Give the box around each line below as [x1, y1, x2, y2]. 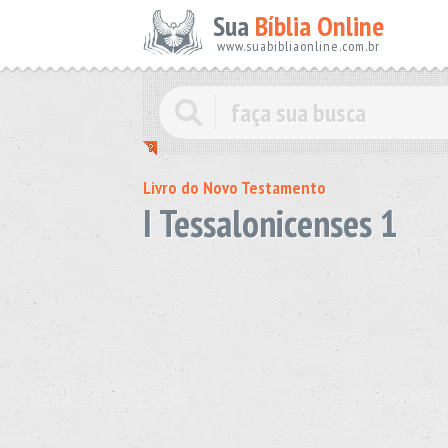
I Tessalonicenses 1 [143, 198, 398, 247]
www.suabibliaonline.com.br [217, 37, 380, 55]
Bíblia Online [255, 7, 384, 44]
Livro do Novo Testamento [143, 176, 326, 199]
